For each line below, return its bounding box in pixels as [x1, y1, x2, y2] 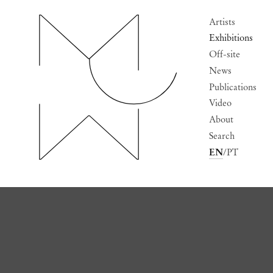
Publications [209, 81, 257, 93]
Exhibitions [209, 32, 253, 44]
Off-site [209, 49, 241, 60]
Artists [209, 16, 236, 27]
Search [209, 130, 235, 141]
